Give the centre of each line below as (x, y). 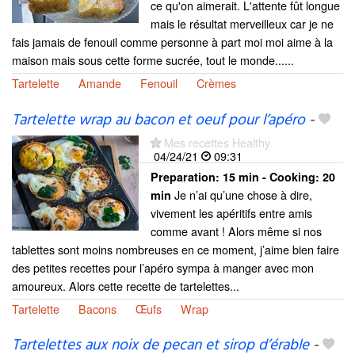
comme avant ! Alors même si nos (236, 231)
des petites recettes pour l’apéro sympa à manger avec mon (163, 267)
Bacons (97, 308)
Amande (100, 83)
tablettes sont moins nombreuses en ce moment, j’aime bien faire (176, 249)
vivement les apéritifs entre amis (231, 212)
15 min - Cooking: (273, 176)
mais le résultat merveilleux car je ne (242, 24)
